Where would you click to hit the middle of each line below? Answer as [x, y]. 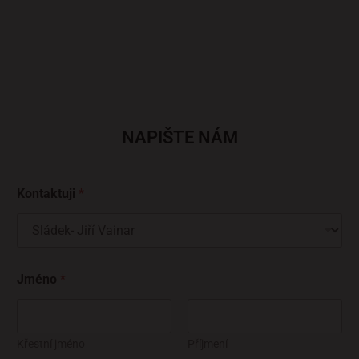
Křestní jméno [51, 343]
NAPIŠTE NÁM [179, 137]
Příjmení [208, 343]
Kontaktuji [48, 193]
